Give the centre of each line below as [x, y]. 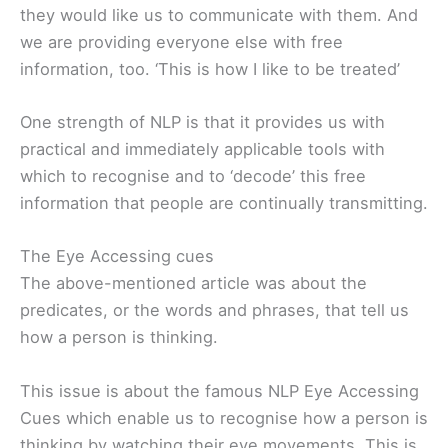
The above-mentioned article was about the [193, 283]
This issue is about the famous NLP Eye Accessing [219, 390]
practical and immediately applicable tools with [202, 149]
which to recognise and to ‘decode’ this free [193, 176]
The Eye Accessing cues [117, 256]
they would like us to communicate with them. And [219, 14]
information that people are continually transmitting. [224, 203]
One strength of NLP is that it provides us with [202, 122]
